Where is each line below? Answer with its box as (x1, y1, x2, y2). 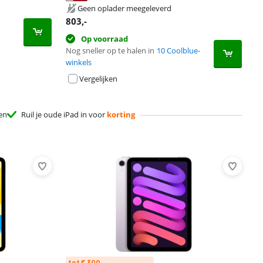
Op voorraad (81, 33, 128, 44)
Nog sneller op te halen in (66, 45, 154, 56)
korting (107, 109, 135, 120)
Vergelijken (79, 73, 117, 84)
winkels (66, 57, 92, 68)
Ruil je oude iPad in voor (21, 109, 107, 120)
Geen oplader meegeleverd (77, 3, 171, 14)
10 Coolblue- (157, 45, 200, 56)
